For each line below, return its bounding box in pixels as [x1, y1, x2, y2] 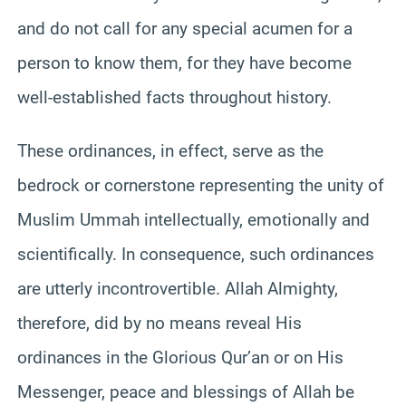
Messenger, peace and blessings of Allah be [17, 381, 354, 402]
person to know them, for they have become [17, 52, 352, 73]
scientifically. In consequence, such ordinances [17, 243, 374, 265]
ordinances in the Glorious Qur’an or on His [17, 346, 343, 368]
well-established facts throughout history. [17, 86, 332, 108]
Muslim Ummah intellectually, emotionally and [17, 208, 370, 230]
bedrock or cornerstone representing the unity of [17, 174, 384, 196]
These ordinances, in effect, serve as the [17, 140, 324, 161]
